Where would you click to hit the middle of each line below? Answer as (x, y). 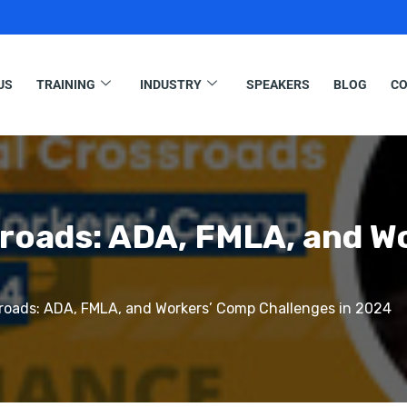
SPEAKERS (278, 85)
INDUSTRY (170, 85)
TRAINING (65, 85)
